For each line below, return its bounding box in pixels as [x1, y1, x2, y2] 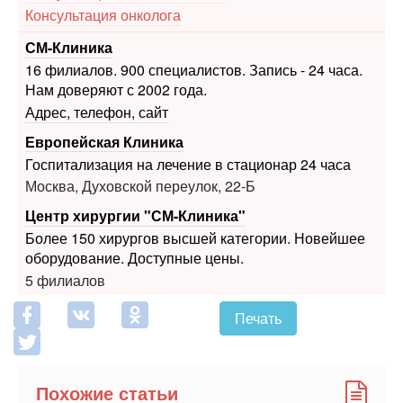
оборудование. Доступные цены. [24, 193, 244, 215]
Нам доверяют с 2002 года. [24, 25, 207, 47]
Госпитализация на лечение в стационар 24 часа [24, 100, 351, 121]
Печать [235, 255, 282, 276]
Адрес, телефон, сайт [24, 48, 168, 69]
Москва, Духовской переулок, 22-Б [24, 122, 255, 144]
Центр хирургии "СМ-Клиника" [24, 151, 246, 173]
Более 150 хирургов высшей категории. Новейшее [24, 174, 365, 195]
